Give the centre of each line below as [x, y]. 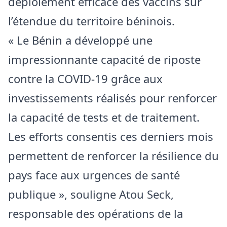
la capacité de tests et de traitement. [104, 117]
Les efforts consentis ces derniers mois [111, 136]
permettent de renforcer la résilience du [113, 155]
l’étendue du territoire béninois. [91, 21]
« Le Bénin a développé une [80, 40]
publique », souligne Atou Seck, [91, 194]
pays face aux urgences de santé [94, 175]
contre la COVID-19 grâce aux [85, 78]
